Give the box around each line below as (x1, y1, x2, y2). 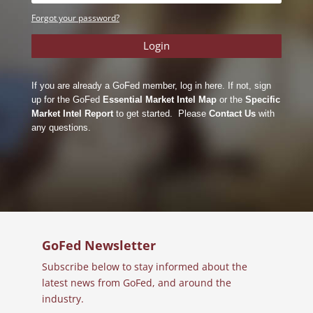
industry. (41, 292, 84, 305)
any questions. (31, 122, 91, 133)
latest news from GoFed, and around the (41, 276, 231, 289)
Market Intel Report (31, 108, 113, 119)
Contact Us (208, 108, 256, 119)
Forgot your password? (31, 11, 119, 24)
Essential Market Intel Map (102, 94, 217, 105)
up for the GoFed (31, 94, 103, 105)
